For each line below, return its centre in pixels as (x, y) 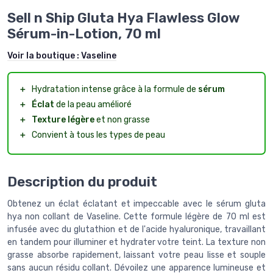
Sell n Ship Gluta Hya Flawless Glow (124, 18)
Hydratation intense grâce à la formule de (115, 90)
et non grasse (122, 120)
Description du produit (82, 182)
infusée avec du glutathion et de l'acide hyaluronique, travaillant (136, 229)
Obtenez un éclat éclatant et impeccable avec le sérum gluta (136, 204)
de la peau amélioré (93, 105)
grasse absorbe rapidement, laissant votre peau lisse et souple (136, 255)
